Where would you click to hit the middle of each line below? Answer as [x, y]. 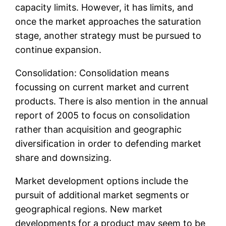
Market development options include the [102, 181]
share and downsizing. [64, 158]
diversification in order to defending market [108, 144]
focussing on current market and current [102, 87]
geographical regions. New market [89, 209]
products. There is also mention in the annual [112, 101]
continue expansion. [59, 50]
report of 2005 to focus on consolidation [103, 116]
